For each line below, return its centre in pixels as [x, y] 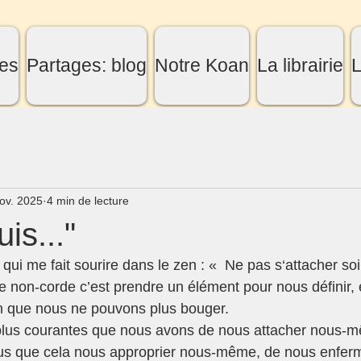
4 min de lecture [88, 201]
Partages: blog [87, 65]
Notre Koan [202, 65]
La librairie [300, 65]
